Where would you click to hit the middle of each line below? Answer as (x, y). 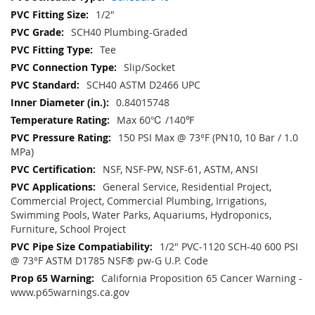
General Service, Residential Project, (187, 187)
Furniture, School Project (68, 229)
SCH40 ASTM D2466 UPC (143, 85)
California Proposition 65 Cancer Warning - (202, 278)
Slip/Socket (149, 67)
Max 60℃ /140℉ (155, 120)
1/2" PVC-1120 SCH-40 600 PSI (229, 247)
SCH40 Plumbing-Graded (129, 32)
